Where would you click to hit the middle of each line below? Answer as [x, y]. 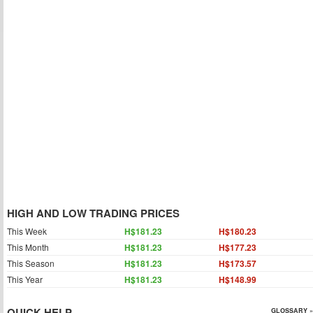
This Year [25, 279]
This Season [31, 263]
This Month [28, 247]
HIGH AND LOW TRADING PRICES [93, 213]
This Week [27, 231]
